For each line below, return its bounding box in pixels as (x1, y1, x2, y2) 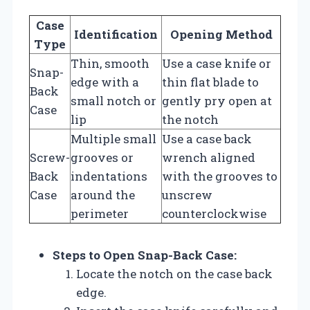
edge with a (71, 73, 139, 90)
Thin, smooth (71, 55, 149, 71)
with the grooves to (162, 167, 277, 184)
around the (71, 186, 135, 203)
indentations (71, 167, 147, 184)
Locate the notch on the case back (76, 265, 273, 282)
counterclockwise (162, 205, 266, 221)
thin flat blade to (162, 73, 259, 90)
